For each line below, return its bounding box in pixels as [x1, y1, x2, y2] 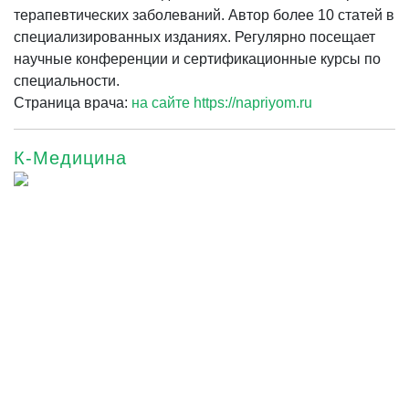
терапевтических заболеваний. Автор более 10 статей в [14, 6, 394, 23]
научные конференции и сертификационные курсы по [14, 50, 381, 67]
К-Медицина [14, 147, 127, 168]
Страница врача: [14, 94, 131, 110]
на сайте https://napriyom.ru [131, 94, 312, 110]
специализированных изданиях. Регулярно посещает [14, 28, 375, 45]
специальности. [14, 72, 120, 89]
